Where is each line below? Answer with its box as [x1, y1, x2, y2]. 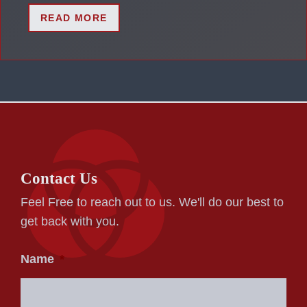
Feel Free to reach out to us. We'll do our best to [21, 195, 284, 209]
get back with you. [21, 214, 119, 228]
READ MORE [40, 12, 108, 23]
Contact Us [21, 169, 97, 187]
